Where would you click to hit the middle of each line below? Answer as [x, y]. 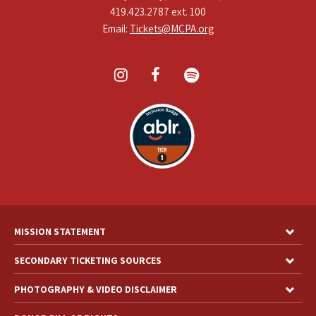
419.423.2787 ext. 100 [158, 12]
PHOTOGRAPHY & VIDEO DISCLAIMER [96, 290]
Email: [116, 29]
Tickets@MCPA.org [172, 29]
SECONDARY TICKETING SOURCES [88, 261]
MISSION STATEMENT [60, 232]
